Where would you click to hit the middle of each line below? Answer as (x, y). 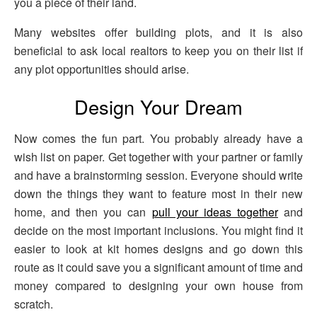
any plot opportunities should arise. (102, 69)
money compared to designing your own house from (158, 286)
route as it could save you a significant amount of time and (158, 267)
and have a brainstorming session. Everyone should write (158, 175)
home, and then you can (83, 212)
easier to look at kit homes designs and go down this (158, 249)
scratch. (34, 304)
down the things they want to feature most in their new (158, 194)
